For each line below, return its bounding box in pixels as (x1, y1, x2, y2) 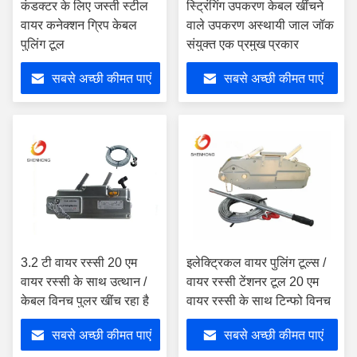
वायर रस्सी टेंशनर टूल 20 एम (186, 275, 319, 288)
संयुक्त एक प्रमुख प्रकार (186, 37, 299, 51)
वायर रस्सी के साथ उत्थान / (21, 275, 147, 288)
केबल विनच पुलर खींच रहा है (21, 294, 149, 308)
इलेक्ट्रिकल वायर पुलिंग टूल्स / (186, 256, 326, 269)
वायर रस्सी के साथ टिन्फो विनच (186, 294, 331, 308)
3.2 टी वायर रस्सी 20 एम (21, 256, 137, 269)
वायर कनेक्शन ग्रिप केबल (21, 18, 137, 32)
